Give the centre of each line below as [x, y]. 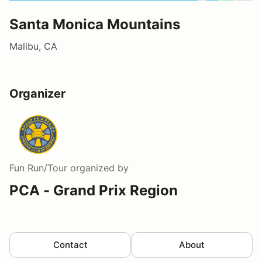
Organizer [37, 93]
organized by [98, 168]
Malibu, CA [33, 46]
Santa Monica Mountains [95, 24]
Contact [70, 244]
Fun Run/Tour [38, 168]
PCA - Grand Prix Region [94, 190]
